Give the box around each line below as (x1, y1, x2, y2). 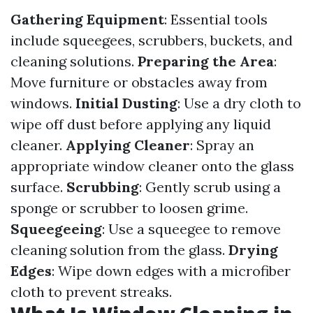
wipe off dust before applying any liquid (10, 115, 271, 133)
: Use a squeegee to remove (102, 220, 281, 238)
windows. (10, 94, 75, 112)
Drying (228, 241, 278, 259)
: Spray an (190, 136, 254, 154)
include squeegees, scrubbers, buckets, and (10, 31, 293, 49)
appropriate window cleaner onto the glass (10, 157, 294, 175)
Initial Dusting (75, 94, 177, 112)
